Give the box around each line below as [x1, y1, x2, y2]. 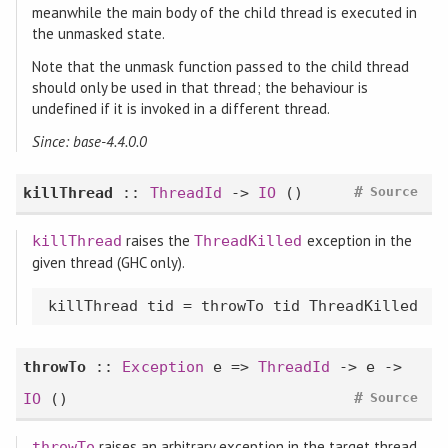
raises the [121, 231, 195, 251]
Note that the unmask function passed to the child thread [31, 56, 410, 76]
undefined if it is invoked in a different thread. [31, 98, 330, 118]
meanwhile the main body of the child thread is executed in [31, 2, 418, 22]
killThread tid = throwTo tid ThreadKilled [47, 297, 418, 316]
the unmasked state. [31, 23, 166, 43]
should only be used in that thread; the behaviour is [31, 77, 368, 97]
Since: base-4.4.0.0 [31, 131, 148, 151]
